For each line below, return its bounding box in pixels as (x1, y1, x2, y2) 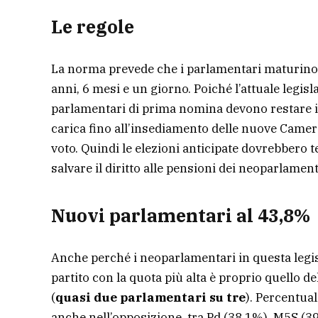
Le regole (51, 14, 134, 38)
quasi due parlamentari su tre (55, 290, 246, 306)
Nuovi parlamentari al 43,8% (51, 204, 310, 228)
